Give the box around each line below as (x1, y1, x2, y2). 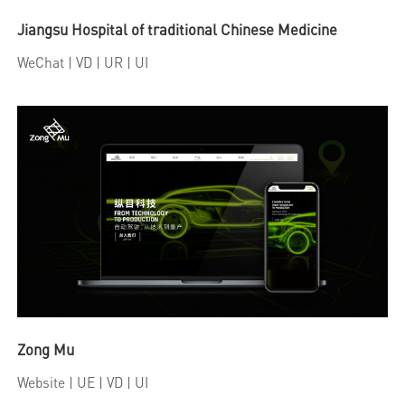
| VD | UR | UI (64, 53, 149, 71)
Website (17, 373, 66, 391)
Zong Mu (17, 341, 75, 360)
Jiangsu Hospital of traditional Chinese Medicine (17, 20, 338, 39)
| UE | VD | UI (65, 373, 149, 391)
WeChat (17, 53, 65, 71)
